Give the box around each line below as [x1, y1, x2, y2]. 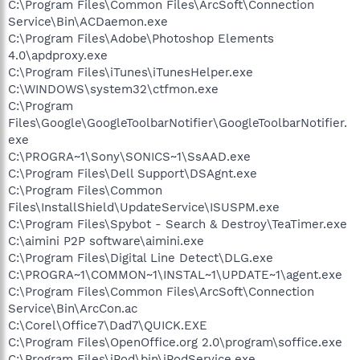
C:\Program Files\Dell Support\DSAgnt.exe [8, 166, 257, 181]
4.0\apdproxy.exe [8, 48, 108, 63]
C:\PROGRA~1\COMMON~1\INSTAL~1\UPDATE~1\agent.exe [8, 268, 342, 282]
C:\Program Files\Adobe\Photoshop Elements [8, 31, 274, 46]
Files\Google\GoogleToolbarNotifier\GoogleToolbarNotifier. [8, 116, 347, 130]
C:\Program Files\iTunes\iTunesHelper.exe [8, 65, 253, 80]
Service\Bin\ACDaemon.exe [8, 14, 168, 29]
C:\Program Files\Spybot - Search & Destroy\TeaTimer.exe [8, 217, 347, 231]
